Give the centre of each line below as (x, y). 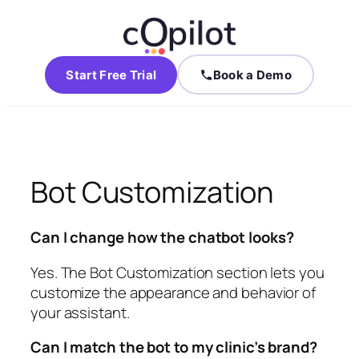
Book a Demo (252, 75)
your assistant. (80, 312)
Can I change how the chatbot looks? (162, 238)
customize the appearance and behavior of (173, 292)
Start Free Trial (111, 75)
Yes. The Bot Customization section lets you (177, 272)
